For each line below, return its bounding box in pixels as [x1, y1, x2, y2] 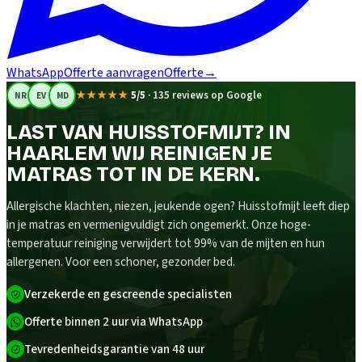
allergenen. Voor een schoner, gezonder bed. [6, 253, 235, 271]
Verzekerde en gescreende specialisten [24, 285, 232, 304]
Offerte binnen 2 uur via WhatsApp [24, 313, 203, 331]
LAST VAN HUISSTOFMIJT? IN [6, 120, 291, 145]
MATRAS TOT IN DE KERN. [6, 162, 260, 187]
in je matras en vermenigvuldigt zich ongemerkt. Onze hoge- [6, 216, 311, 234]
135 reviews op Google [153, 87, 262, 103]
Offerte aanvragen [64, 64, 164, 82]
